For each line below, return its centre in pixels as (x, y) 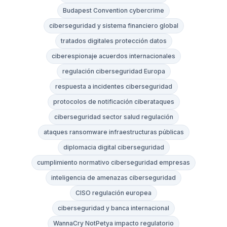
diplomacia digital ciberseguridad (113, 147)
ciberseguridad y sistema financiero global (113, 26)
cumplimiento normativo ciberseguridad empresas (113, 163)
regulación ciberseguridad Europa (113, 71)
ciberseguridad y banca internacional (113, 208)
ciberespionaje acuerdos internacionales (113, 56)
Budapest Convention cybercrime (113, 11)
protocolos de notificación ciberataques (113, 102)
